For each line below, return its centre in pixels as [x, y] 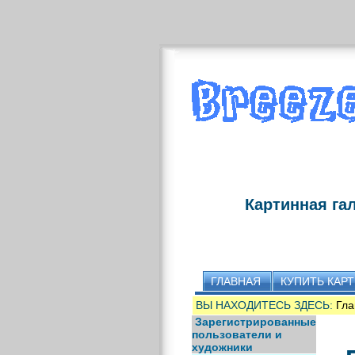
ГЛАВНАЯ [235, 281]
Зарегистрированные [255, 322]
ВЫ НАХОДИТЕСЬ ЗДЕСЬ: [265, 305]
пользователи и [237, 334]
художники [222, 347]
